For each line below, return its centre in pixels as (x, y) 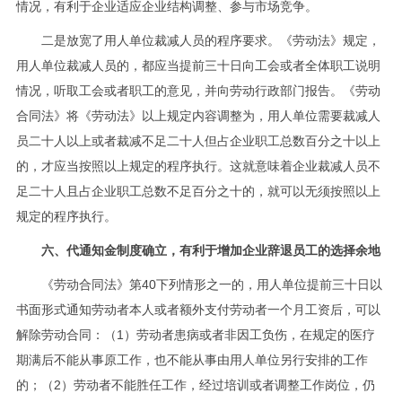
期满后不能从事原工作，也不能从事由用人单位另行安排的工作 (192, 359)
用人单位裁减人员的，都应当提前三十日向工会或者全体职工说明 (198, 65)
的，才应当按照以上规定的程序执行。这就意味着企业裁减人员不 (198, 166)
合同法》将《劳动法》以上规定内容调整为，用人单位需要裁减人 (198, 115)
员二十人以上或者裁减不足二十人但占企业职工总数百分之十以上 (198, 140)
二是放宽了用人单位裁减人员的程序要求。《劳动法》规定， (198, 40)
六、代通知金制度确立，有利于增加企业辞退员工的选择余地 (210, 250)
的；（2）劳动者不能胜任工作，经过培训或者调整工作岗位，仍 (195, 385)
